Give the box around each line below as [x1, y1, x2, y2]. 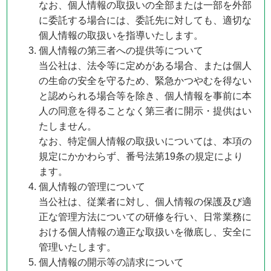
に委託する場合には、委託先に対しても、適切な [39, 15, 252, 25]
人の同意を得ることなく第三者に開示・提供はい [39, 106, 252, 116]
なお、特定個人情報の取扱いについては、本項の [39, 136, 252, 146]
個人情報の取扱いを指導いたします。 [39, 30, 204, 41]
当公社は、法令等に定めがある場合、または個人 [39, 60, 252, 71]
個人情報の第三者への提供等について [39, 45, 204, 56]
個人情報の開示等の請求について [39, 257, 184, 267]
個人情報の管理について [39, 181, 146, 192]
